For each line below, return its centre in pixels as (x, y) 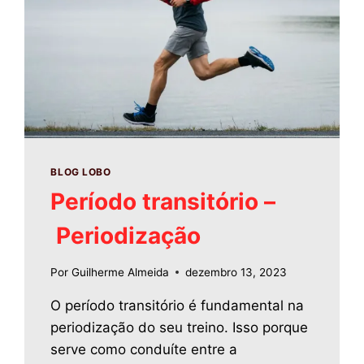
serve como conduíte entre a (144, 349)
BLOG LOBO (81, 172)
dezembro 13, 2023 (236, 272)
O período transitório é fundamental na (178, 305)
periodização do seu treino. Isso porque (180, 327)
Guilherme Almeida (120, 272)
